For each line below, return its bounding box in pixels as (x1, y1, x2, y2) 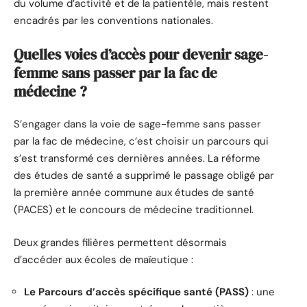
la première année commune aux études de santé (14, 186, 254, 200)
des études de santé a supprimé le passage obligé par (14, 169, 274, 183)
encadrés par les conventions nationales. (14, 14, 213, 28)
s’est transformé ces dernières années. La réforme (14, 151, 260, 166)
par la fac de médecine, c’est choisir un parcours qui (14, 134, 269, 149)
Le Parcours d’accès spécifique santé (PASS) (24, 285, 249, 299)
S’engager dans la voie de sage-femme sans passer (14, 117, 261, 132)
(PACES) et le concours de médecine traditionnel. (14, 203, 254, 217)
